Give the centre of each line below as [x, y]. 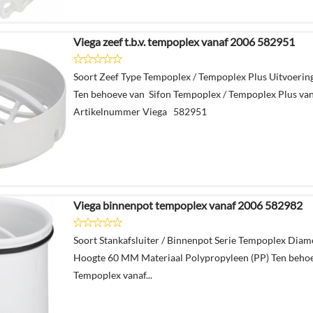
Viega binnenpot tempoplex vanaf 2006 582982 [188, 205]
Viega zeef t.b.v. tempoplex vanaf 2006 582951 [184, 41]
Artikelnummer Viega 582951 [140, 111]
